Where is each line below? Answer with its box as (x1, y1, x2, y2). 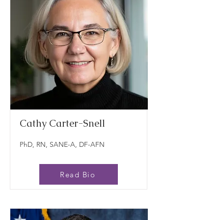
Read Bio (60, 169, 95, 179)
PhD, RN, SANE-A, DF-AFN (20, 140, 105, 149)
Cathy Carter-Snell (20, 117, 105, 130)
